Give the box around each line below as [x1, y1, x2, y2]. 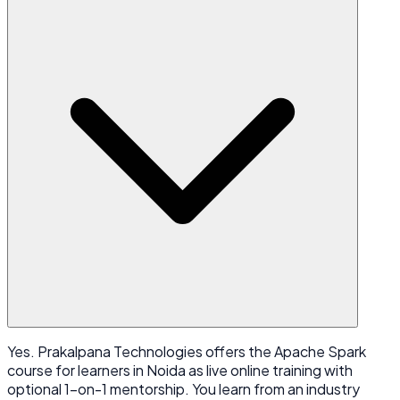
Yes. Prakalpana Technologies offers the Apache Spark [7, 341, 366, 361]
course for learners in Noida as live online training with [7, 360, 353, 379]
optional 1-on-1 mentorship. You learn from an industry [7, 379, 360, 398]
